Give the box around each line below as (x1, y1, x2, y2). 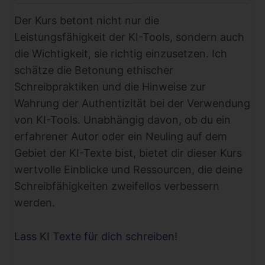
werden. (14, 196, 55, 209)
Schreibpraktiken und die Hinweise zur (14, 80, 206, 93)
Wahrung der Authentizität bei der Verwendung (14, 97, 250, 110)
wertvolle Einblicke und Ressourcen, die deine (14, 163, 243, 176)
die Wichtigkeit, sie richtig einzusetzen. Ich (14, 47, 227, 60)
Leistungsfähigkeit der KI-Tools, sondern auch (14, 31, 244, 44)
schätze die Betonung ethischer (14, 64, 173, 77)
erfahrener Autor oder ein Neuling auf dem (14, 130, 227, 143)
